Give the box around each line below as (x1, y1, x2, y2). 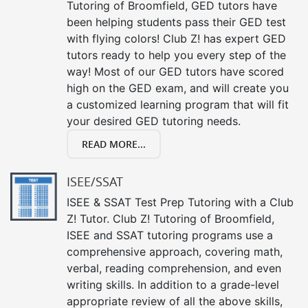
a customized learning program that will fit (67, 97, 289, 111)
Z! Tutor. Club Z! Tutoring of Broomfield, (67, 211, 274, 225)
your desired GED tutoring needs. (67, 113, 241, 128)
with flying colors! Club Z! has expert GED (67, 31, 286, 45)
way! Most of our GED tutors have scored (67, 64, 284, 78)
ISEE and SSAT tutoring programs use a (67, 228, 273, 242)
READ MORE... (82, 137, 146, 151)
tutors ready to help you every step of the (67, 47, 286, 62)
